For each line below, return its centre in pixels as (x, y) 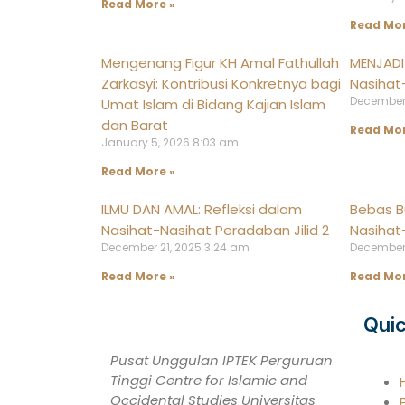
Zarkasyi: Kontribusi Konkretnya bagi (221, 84)
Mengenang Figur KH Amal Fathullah (220, 63)
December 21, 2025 (153, 248)
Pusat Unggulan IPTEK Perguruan (221, 361)
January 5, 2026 (147, 143)
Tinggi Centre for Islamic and (209, 381)
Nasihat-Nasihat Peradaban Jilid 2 (215, 231)
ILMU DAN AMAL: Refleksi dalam (202, 210)
